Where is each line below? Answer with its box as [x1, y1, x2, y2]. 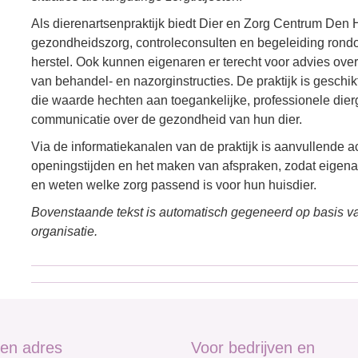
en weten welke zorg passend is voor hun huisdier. [31, 178, 316, 192]
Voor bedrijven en [191, 339, 315, 356]
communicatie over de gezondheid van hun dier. [31, 113, 302, 126]
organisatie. [31, 225, 97, 238]
